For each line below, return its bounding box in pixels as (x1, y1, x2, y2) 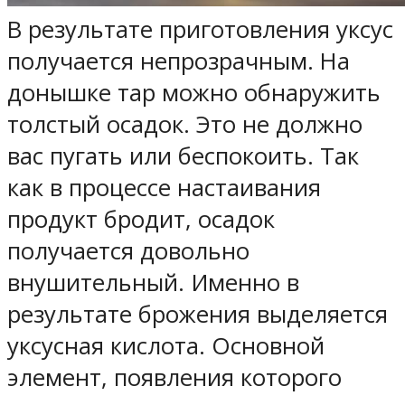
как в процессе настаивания (7, 172, 321, 204)
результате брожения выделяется (7, 298, 388, 331)
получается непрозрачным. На (7, 45, 350, 78)
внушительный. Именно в (7, 267, 299, 299)
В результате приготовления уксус (7, 14, 393, 46)
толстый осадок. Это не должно (7, 108, 363, 141)
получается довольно (7, 235, 250, 268)
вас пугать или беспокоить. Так (7, 140, 359, 173)
